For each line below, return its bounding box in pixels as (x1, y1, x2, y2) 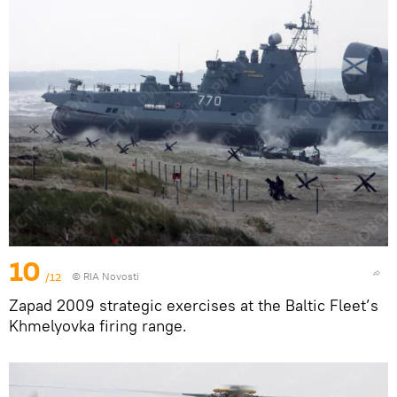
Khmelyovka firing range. (9, 315, 187, 336)
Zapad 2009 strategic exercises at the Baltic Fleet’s (9, 294, 378, 315)
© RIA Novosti (72, 269, 139, 283)
